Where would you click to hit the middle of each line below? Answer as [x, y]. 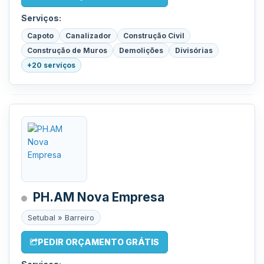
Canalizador [88, 36]
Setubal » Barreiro [61, 217]
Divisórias [194, 50]
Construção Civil [154, 36]
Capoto [40, 36]
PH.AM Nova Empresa [99, 197]
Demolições [141, 50]
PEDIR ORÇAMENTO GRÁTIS [98, 242]
